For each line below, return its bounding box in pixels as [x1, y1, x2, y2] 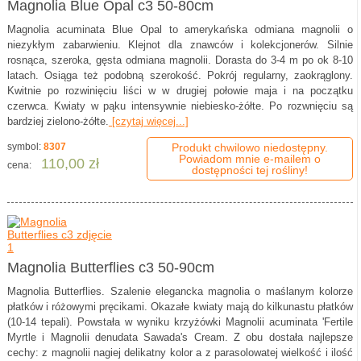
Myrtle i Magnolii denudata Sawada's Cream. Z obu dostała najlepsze [6, 331, 354, 344]
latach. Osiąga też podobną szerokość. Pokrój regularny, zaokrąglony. [6, 69, 354, 82]
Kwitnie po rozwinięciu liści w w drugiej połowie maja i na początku [6, 85, 354, 98]
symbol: [6, 141, 44, 153]
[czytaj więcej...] [108, 115, 189, 128]
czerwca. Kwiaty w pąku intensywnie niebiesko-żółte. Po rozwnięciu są [6, 100, 354, 113]
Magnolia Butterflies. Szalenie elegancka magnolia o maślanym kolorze [6, 285, 354, 298]
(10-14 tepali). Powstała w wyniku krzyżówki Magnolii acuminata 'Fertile [6, 316, 354, 329]
